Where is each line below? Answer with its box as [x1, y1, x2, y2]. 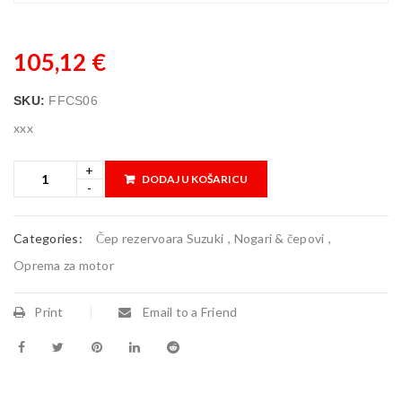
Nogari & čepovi [233, 231, 325, 246]
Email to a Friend [139, 304, 238, 319]
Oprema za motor [13, 258, 114, 273]
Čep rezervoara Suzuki [95, 231, 223, 246]
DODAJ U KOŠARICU [142, 172, 248, 186]
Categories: [13, 231, 83, 246]
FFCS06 [48, 93, 98, 108]
